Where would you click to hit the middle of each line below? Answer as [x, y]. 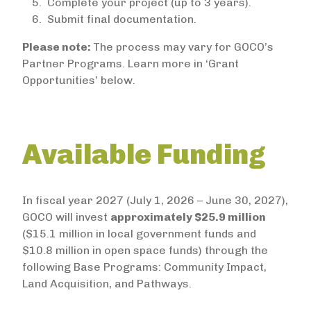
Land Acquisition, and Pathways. [107, 284]
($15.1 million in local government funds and [139, 234]
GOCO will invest [66, 217]
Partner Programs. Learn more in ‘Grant [131, 64]
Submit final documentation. [123, 19]
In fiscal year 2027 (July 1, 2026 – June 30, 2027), [155, 200]
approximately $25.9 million [188, 217]
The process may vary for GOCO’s [183, 47]
